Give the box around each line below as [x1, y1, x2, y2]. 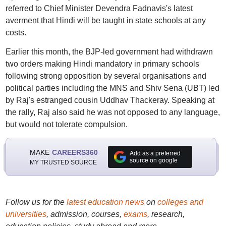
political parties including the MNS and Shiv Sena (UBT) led [5, 84, 219, 92]
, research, [147, 210, 185, 218]
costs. [5, 28, 26, 37]
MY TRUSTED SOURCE [29, 158, 97, 166]
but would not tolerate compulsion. [5, 120, 128, 129]
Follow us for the [5, 198, 67, 206]
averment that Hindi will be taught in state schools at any [5, 16, 206, 25]
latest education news [66, 198, 144, 206]
